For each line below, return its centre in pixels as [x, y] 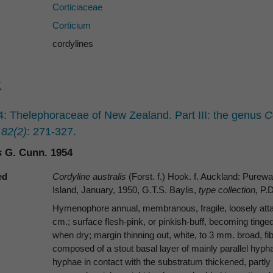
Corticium [72, 26]
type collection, [229, 190]
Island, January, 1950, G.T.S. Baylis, [126, 190]
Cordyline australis [90, 177]
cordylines [73, 44]
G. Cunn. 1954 [37, 152]
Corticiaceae [77, 7]
